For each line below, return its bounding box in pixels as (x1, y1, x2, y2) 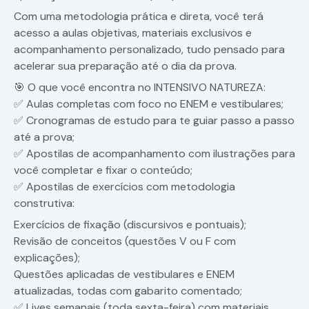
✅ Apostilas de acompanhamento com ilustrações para (14, 146, 295, 161)
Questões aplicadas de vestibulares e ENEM (14, 267, 235, 282)
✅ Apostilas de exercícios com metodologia (14, 179, 235, 195)
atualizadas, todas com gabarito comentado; (14, 283, 242, 299)
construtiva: (14, 196, 74, 211)
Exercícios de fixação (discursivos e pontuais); (14, 217, 246, 232)
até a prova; (14, 130, 74, 145)
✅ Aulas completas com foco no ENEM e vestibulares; (14, 97, 283, 112)
